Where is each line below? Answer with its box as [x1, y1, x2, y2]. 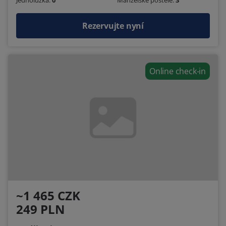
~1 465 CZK [16, 187, 80, 204]
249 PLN [16, 200, 65, 217]
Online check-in [149, 65, 206, 77]
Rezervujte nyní [82, 20, 144, 31]
